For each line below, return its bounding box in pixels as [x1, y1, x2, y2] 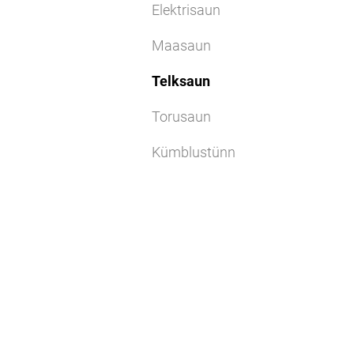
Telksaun [152, 73, 210, 89]
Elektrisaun [152, 2, 220, 18]
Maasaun [152, 37, 211, 54]
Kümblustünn [152, 144, 235, 160]
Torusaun [152, 108, 211, 125]
